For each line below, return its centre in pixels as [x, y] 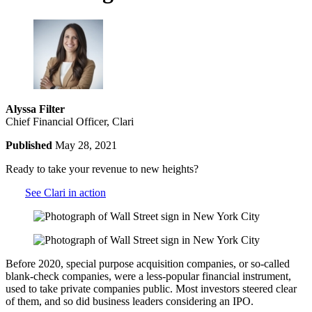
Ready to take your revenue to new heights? [102, 169]
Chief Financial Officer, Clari [70, 121]
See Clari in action [65, 192]
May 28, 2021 [86, 145]
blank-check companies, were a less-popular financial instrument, [148, 276]
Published [30, 145]
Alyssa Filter [35, 109]
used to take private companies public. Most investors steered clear [151, 288]
